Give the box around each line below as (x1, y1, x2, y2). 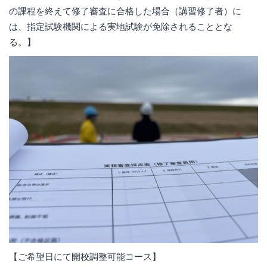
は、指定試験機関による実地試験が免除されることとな (9, 21, 232, 33)
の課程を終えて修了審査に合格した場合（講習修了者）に (9, 5, 241, 17)
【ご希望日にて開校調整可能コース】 (9, 250, 161, 262)
